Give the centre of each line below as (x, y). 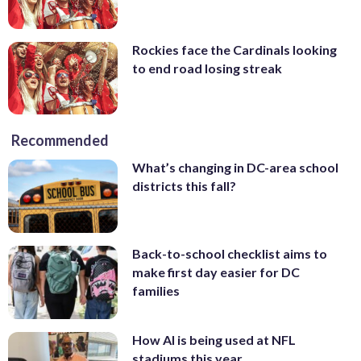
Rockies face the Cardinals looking (234, 49)
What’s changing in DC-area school (235, 168)
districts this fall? (184, 186)
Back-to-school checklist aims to (230, 254)
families (156, 291)
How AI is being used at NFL (214, 339)
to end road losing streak (207, 68)
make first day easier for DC (216, 272)
